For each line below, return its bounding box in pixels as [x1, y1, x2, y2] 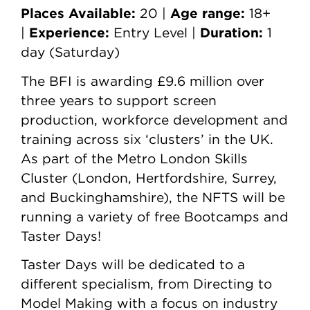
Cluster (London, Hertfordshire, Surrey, [21, 170, 277, 185]
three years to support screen [21, 93, 217, 107]
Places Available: [21, 6, 140, 21]
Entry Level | [109, 26, 196, 40]
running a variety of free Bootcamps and [21, 209, 289, 224]
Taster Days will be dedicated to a [21, 257, 245, 271]
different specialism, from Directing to [21, 276, 272, 291]
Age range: [170, 6, 245, 21]
